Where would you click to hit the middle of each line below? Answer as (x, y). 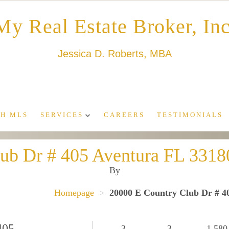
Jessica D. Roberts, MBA (114, 54)
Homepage (74, 192)
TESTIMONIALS (190, 115)
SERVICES (62, 115)
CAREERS (124, 115)
